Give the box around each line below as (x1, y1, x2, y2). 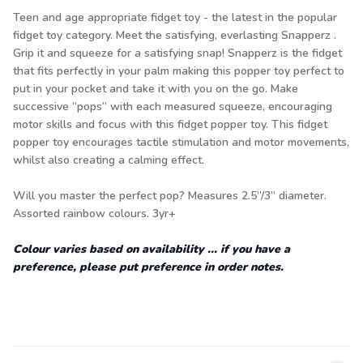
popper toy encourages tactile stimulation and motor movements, (13, 135, 349, 150)
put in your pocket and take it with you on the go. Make (13, 81, 298, 96)
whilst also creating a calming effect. (13, 152, 204, 168)
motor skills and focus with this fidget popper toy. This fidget (13, 117, 327, 132)
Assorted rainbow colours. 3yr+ (13, 206, 176, 221)
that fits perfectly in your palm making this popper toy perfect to (13, 63, 344, 79)
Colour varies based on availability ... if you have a (13, 241, 290, 257)
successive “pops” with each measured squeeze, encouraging (13, 99, 332, 114)
